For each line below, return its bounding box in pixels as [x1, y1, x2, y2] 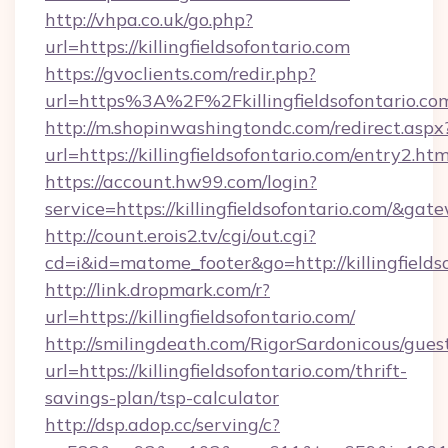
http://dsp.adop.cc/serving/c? [45, 413, 280, 436]
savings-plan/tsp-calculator [45, 386, 279, 409]
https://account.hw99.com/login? [45, 170, 317, 193]
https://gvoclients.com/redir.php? [45, 62, 316, 85]
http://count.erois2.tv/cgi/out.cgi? [45, 224, 316, 247]
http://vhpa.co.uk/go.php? [45, 8, 253, 31]
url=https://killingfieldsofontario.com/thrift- [45, 359, 407, 382]
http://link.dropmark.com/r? [45, 278, 270, 301]
